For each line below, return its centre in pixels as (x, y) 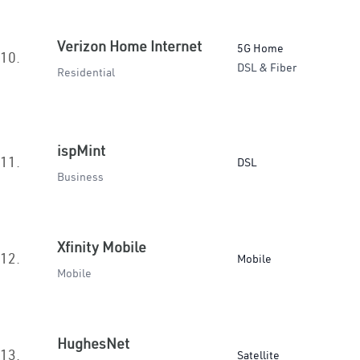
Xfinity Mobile (102, 247)
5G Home (260, 48)
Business (80, 177)
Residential (86, 72)
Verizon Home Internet (129, 46)
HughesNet (93, 344)
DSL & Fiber (267, 67)
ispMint (81, 151)
